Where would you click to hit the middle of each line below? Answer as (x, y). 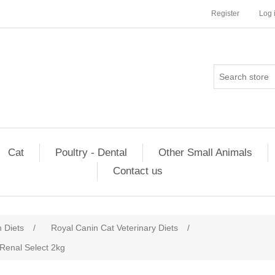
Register (225, 14)
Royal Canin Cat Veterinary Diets (114, 228)
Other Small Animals (205, 153)
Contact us (138, 171)
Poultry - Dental (91, 153)
